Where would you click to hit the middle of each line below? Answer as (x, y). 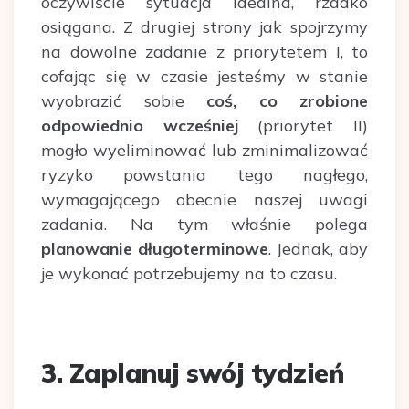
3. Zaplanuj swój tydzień (192, 373)
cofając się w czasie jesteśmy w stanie (204, 77)
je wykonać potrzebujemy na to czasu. (189, 274)
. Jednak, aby (318, 249)
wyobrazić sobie (124, 101)
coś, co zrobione (287, 101)
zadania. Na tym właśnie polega (204, 225)
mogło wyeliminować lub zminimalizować (204, 151)
